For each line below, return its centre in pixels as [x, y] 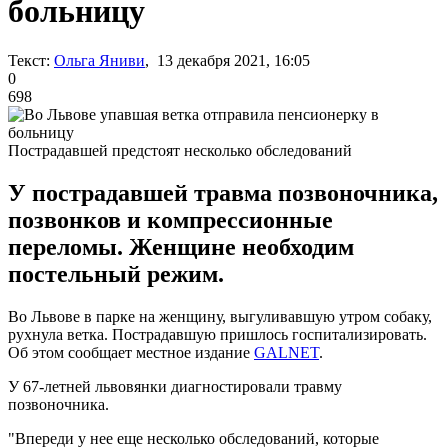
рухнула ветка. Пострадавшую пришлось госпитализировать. [217, 334]
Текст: [29, 60]
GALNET [286, 352]
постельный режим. [116, 273]
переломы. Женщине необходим [181, 246]
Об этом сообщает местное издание [131, 352]
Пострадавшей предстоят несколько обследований [180, 150]
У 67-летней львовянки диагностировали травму [175, 386]
